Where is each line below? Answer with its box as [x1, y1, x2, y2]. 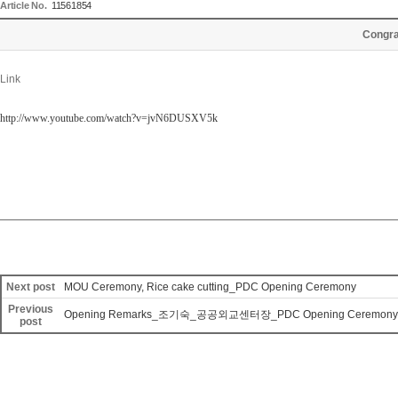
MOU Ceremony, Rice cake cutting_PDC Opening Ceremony [64, 281, 356, 293]
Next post [6, 281, 55, 293]
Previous [8, 303, 53, 315]
